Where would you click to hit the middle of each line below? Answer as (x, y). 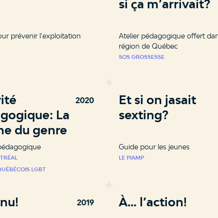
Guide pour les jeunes (154, 146)
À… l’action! (153, 202)
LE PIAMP (131, 157)
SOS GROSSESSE (142, 57)
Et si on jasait (157, 100)
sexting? (144, 115)
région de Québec (148, 46)
